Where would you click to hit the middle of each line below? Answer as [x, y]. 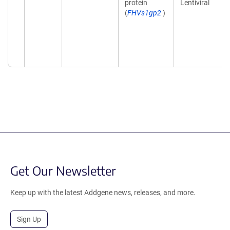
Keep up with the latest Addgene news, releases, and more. [103, 193]
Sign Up [29, 219]
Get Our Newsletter [63, 170]
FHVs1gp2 [144, 13]
